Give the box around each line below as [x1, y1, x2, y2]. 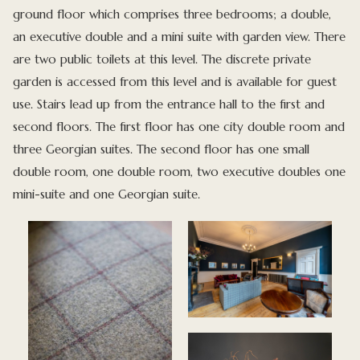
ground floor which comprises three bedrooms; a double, [13, 6, 332, 22]
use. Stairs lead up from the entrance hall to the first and [13, 96, 325, 112]
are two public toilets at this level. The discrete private [13, 51, 312, 67]
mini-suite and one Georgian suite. [13, 186, 201, 202]
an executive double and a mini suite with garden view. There [13, 29, 346, 45]
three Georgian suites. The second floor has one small [13, 141, 310, 157]
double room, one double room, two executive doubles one [13, 164, 346, 180]
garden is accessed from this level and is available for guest [13, 74, 337, 90]
